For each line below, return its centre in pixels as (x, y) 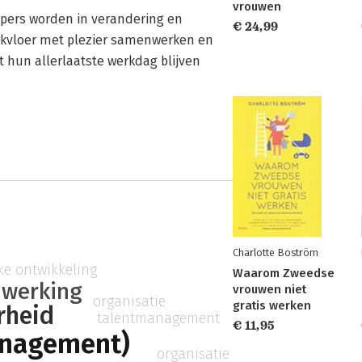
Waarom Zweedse (284, 273)
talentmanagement (159, 319)
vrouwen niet (269, 289)
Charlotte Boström (276, 253)
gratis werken (272, 305)
